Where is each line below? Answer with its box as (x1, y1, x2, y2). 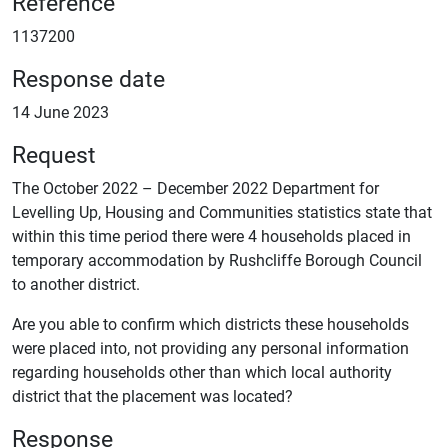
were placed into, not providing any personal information (12, 337, 409, 358)
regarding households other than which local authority (12, 361, 392, 382)
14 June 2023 (12, 101, 109, 122)
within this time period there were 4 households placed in (12, 225, 411, 246)
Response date (12, 62, 165, 93)
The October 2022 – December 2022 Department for (12, 177, 379, 198)
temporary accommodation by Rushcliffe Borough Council (12, 249, 422, 270)
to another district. (12, 273, 140, 294)
